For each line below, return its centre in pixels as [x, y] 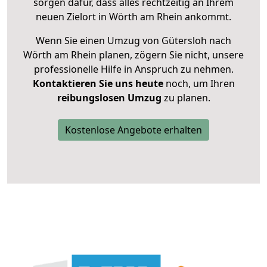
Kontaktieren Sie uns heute [98, 84]
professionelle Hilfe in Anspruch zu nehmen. [133, 69]
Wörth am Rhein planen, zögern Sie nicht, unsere [133, 55]
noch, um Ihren [199, 84]
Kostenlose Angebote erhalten [133, 130]
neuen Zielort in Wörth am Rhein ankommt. [133, 17]
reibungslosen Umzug [109, 98]
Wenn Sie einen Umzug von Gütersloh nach [133, 41]
